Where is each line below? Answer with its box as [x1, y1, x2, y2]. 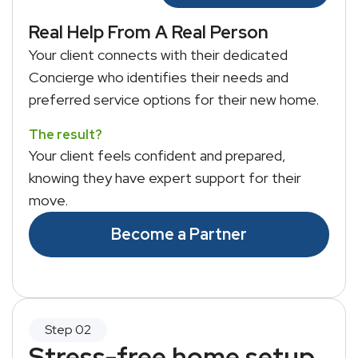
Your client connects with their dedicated [29, 46, 288, 64]
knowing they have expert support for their [29, 169, 301, 187]
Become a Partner [111, 224, 247, 245]
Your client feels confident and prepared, [29, 146, 286, 165]
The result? [29, 126, 102, 143]
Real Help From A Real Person [29, 21, 268, 44]
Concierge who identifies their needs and [29, 68, 288, 86]
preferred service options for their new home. [29, 90, 319, 109]
